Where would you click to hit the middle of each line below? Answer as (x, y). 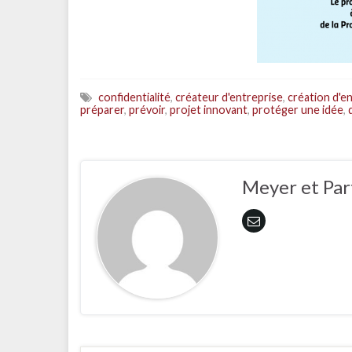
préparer (102, 110)
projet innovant (209, 110)
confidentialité (134, 97)
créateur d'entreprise (229, 97)
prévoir (147, 110)
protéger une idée (298, 110)
